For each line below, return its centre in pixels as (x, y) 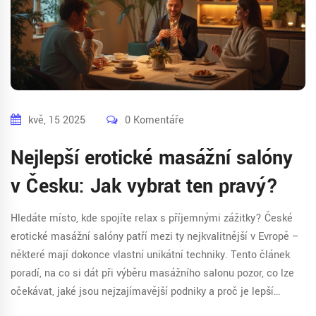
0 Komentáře (154, 120)
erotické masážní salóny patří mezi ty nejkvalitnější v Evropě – (155, 236)
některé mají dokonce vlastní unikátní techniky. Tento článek (150, 255)
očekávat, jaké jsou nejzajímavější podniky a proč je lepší (142, 291)
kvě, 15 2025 (57, 120)
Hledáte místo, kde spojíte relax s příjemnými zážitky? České (152, 218)
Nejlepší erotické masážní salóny (152, 158)
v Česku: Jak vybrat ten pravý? (144, 186)
